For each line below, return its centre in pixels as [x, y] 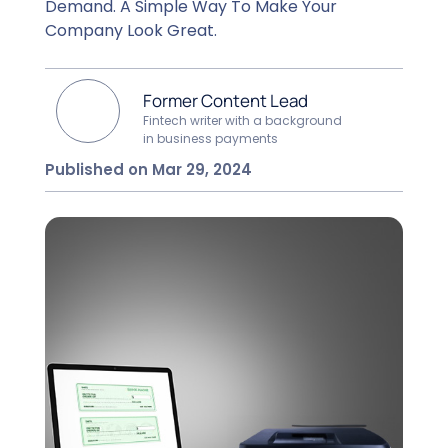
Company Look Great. [130, 30]
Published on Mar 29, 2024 [148, 169]
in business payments [211, 138]
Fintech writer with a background [243, 120]
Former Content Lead [226, 100]
